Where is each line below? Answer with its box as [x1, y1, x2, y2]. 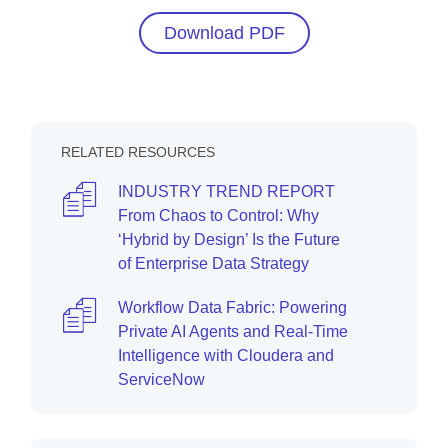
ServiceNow [118, 371, 205, 389]
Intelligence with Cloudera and [118, 347, 334, 365]
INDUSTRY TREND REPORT [118, 183, 335, 201]
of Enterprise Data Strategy [118, 255, 309, 273]
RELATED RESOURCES [61, 144, 215, 161]
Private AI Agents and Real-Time [118, 323, 348, 341]
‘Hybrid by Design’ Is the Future [118, 231, 340, 249]
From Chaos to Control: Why [118, 207, 319, 225]
